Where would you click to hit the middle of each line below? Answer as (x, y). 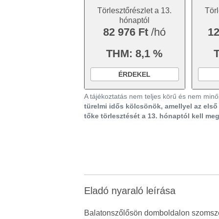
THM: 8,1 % (135, 54)
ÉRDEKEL (135, 74)
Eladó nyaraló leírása (130, 191)
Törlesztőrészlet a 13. (135, 11)
